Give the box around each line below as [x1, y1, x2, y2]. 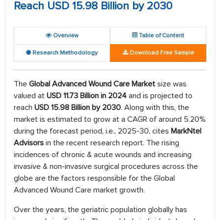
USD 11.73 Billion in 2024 [47, 91, 127, 101]
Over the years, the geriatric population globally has [14, 205, 187, 215]
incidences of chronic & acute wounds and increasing [14, 150, 192, 160]
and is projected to [127, 91, 192, 101]
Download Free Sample [128, 49, 194, 57]
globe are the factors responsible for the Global [14, 173, 175, 184]
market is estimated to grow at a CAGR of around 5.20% [14, 114, 206, 125]
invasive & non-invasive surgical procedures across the [14, 162, 198, 172]
